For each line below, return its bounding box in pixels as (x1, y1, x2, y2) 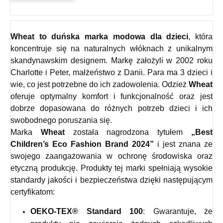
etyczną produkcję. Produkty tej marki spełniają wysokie (10, 164, 213, 173)
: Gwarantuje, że (143, 207, 213, 216)
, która (188, 32, 213, 41)
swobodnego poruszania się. (10, 116, 112, 125)
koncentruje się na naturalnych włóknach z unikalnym (10, 44, 213, 53)
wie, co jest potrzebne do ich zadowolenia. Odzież (10, 80, 189, 89)
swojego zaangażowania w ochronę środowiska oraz (10, 152, 213, 161)
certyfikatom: (10, 188, 55, 197)
